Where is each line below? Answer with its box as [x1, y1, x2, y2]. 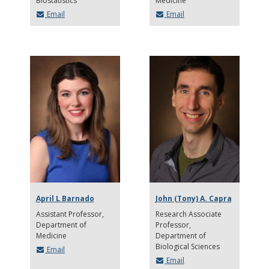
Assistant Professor [35, 208, 102, 219]
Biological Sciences [155, 241, 220, 252]
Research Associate [155, 208, 222, 219]
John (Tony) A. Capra [155, 193, 232, 204]
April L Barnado [35, 193, 94, 204]
